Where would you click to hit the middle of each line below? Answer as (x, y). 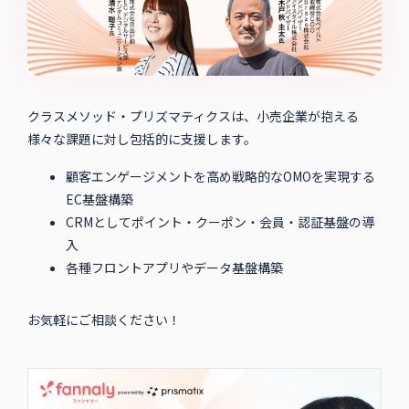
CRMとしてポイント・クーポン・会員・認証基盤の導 (220, 222)
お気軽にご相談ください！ (104, 320)
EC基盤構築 (99, 199)
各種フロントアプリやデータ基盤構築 (174, 268)
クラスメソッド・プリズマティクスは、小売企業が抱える (193, 116)
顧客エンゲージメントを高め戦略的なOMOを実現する (220, 177)
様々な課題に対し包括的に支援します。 (142, 139)
